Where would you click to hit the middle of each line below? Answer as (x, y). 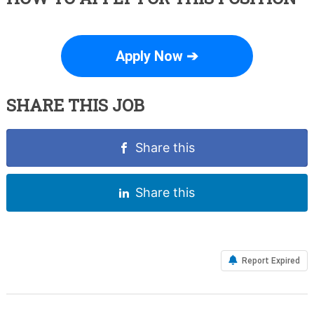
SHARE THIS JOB (75, 105)
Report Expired (270, 261)
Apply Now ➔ (157, 56)
